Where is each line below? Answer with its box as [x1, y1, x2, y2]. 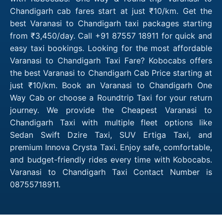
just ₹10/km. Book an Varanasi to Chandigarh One [10, 80, 212, 90]
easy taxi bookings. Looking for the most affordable [10, 43, 212, 53]
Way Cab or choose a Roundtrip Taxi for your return [10, 92, 212, 103]
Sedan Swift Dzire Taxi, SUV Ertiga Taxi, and [10, 129, 212, 140]
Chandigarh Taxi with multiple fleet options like [10, 117, 212, 127]
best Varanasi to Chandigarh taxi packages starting [10, 18, 212, 28]
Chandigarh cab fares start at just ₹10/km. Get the [10, 5, 212, 16]
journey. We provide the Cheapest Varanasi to [10, 105, 212, 115]
